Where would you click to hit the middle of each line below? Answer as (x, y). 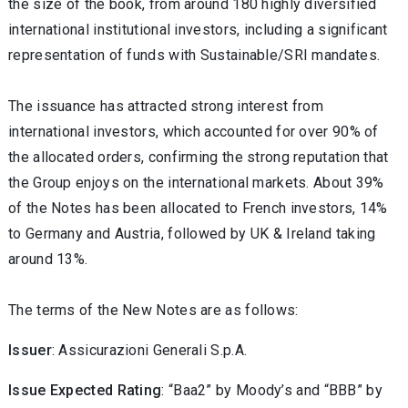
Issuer (30, 350)
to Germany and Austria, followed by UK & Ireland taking (192, 234)
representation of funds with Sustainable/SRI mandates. (194, 55)
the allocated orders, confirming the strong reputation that (199, 157)
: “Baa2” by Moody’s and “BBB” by (272, 390)
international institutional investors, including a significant (198, 30)
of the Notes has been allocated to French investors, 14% (198, 208)
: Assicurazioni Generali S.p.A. (149, 350)
